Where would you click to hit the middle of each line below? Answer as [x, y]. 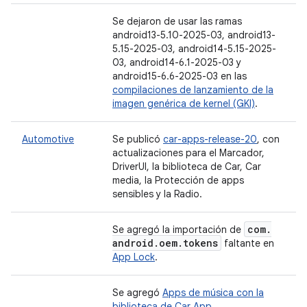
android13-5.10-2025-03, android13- [194, 35]
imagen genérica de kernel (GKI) [184, 103]
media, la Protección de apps [178, 180]
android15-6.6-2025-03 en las [180, 76]
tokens [200, 243]
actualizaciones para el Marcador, [188, 153]
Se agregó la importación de [178, 230]
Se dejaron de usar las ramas [177, 21]
